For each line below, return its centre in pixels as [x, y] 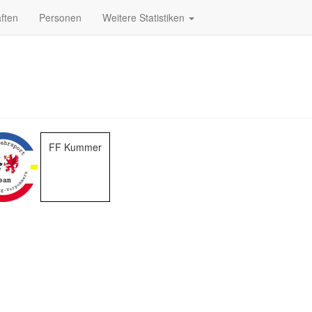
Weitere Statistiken [145, 17]
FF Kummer [75, 147]
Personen [60, 17]
